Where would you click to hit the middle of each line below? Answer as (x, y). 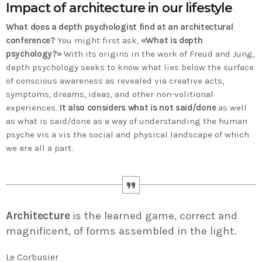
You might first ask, (98, 41)
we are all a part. (39, 148)
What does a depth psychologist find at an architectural (120, 27)
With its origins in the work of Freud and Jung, (158, 54)
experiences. (33, 108)
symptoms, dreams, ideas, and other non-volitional (110, 94)
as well (232, 108)
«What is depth (172, 41)
